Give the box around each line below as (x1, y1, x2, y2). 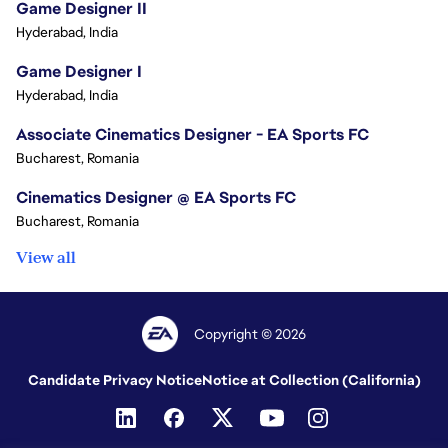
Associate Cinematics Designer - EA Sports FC (16, 124, 369, 145)
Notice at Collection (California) (201, 371, 421, 389)
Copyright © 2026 (194, 325, 307, 343)
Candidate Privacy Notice (27, 371, 202, 389)
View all (16, 247, 76, 268)
